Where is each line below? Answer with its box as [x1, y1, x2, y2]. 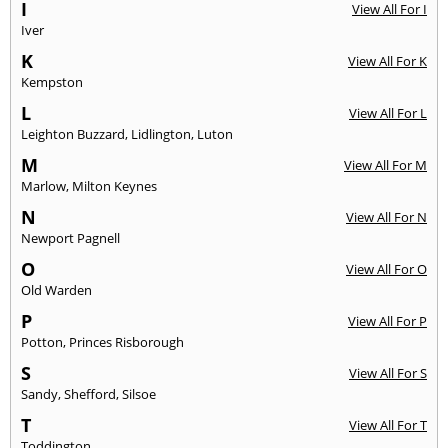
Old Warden [21, 281, 92, 300]
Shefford [64, 385, 116, 404]
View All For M [344, 156, 427, 175]
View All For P [348, 312, 427, 331]
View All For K [348, 52, 427, 71]
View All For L [349, 104, 427, 123]
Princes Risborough [69, 333, 184, 352]
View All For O [346, 260, 427, 279]
